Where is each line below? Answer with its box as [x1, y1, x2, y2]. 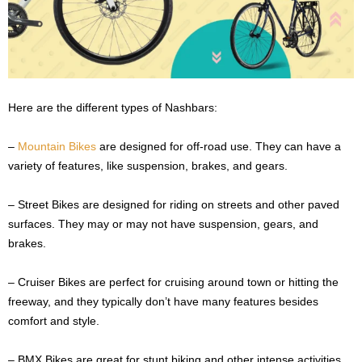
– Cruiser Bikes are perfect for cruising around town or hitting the [8, 276, 339, 289]
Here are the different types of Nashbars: [8, 101, 217, 115]
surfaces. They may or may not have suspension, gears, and [8, 217, 318, 231]
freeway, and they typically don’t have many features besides [8, 295, 318, 309]
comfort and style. [8, 314, 99, 328]
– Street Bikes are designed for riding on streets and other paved [8, 198, 339, 212]
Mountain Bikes [18, 140, 96, 154]
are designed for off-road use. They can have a [96, 140, 341, 154]
